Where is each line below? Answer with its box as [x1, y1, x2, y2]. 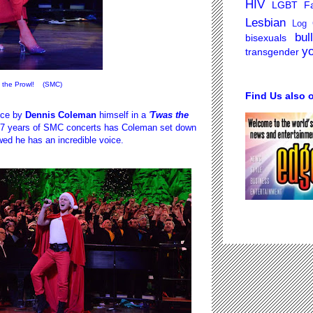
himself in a [96, 110, 146, 121]
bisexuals [245, 32, 286, 44]
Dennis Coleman [25, 110, 96, 121]
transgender [245, 46, 299, 58]
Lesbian [245, 16, 286, 30]
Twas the [150, 110, 189, 121]
